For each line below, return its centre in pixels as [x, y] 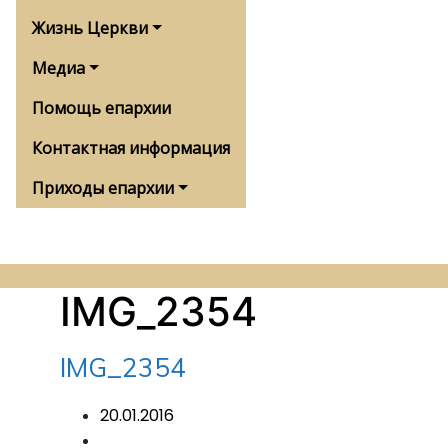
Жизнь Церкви [90, 28]
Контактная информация [131, 148]
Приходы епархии [103, 188]
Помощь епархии [101, 108]
